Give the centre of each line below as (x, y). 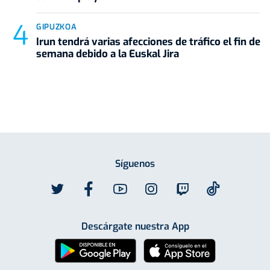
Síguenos (135, 164)
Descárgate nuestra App (135, 227)
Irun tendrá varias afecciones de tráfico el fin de (148, 42)
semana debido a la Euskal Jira (108, 54)
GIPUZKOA (57, 27)
